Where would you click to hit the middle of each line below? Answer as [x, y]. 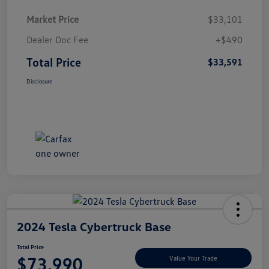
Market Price [53, 19]
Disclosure [39, 81]
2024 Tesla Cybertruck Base [94, 226]
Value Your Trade [193, 258]
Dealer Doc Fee [57, 39]
